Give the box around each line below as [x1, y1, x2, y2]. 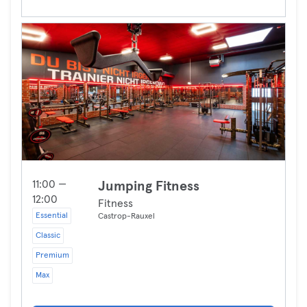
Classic [36, 232, 60, 240]
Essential [36, 212, 68, 220]
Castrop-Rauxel [98, 212, 155, 221]
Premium [36, 251, 69, 260]
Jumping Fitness [98, 180, 199, 193]
